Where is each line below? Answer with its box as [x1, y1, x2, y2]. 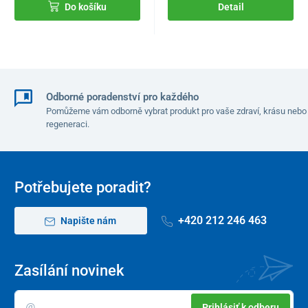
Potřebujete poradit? [14, 179, 151, 197]
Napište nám [58, 214, 117, 226]
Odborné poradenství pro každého [45, 91, 199, 104]
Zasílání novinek [14, 262, 124, 280]
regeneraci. [45, 119, 89, 130]
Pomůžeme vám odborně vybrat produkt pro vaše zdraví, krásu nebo [45, 106, 307, 117]
